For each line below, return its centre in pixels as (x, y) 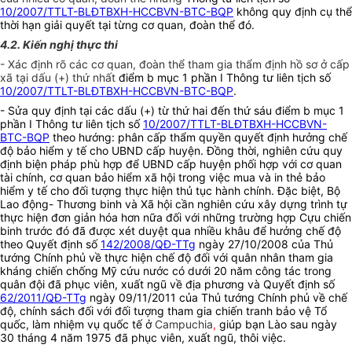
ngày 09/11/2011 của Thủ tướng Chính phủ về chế (217, 298)
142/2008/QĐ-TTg (148, 244)
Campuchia (184, 324)
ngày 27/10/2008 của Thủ (264, 244)
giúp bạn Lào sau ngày (277, 324)
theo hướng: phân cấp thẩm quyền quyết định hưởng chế (198, 137)
